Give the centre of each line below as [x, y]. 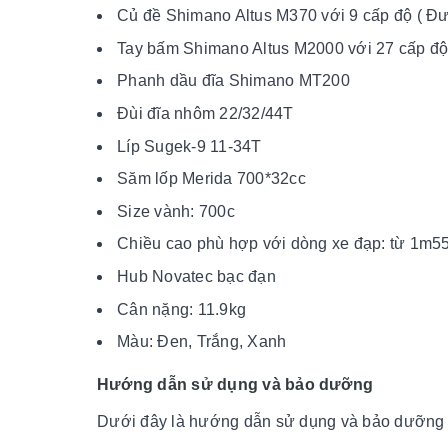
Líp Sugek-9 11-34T [189, 146]
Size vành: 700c [176, 211]
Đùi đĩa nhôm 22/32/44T [205, 113]
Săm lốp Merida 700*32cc [211, 179]
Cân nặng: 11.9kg [181, 309]
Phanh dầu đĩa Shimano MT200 [233, 81]
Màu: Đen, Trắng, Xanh [202, 342]
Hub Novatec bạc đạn [196, 276]
